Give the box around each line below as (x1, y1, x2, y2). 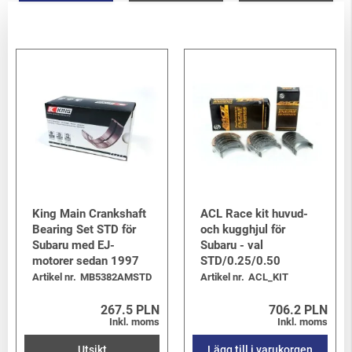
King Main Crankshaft (32, 207, 146, 222)
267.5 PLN (101, 302, 159, 318)
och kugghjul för (200, 222, 285, 237)
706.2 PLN (269, 302, 328, 318)
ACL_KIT (248, 271, 288, 284)
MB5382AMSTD (80, 271, 152, 284)
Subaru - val (200, 238, 263, 253)
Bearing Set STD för (32, 222, 136, 237)
